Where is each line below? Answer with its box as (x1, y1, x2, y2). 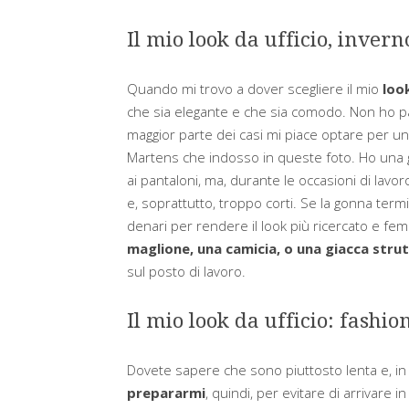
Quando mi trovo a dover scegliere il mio (126, 79, 383, 98)
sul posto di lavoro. (126, 261, 246, 280)
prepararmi (126, 383, 205, 402)
